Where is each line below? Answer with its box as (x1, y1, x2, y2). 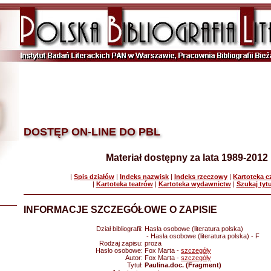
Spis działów (74, 173, 114, 180)
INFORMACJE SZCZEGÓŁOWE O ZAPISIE (24, 204, 217, 215)
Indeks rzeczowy (174, 173, 227, 180)
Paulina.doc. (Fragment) (145, 261, 221, 269)
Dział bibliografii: (96, 225, 145, 232)
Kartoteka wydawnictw (158, 180, 231, 188)
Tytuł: (127, 261, 145, 269)
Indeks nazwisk (120, 173, 169, 180)
